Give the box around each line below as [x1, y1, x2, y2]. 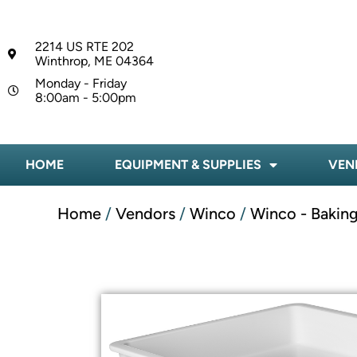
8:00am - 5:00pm [34, 89, 136, 105]
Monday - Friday [34, 75, 127, 91]
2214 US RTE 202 [34, 38, 134, 54]
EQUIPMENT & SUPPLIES [115, 157, 261, 173]
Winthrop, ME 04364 [34, 53, 154, 69]
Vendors [116, 204, 175, 224]
